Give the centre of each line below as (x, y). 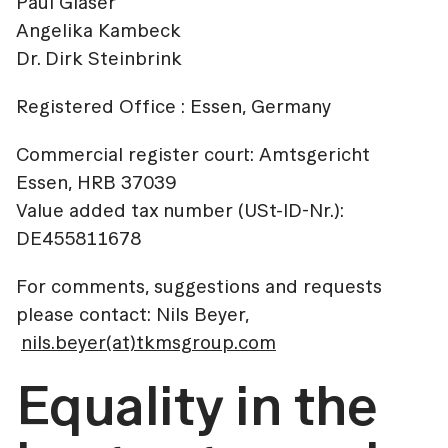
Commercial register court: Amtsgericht (193, 155)
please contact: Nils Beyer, (132, 315)
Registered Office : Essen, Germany (173, 107)
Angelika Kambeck (98, 31)
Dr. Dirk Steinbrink (99, 59)
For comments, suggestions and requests (199, 287)
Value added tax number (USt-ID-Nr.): (180, 211)
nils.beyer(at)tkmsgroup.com (148, 343)
